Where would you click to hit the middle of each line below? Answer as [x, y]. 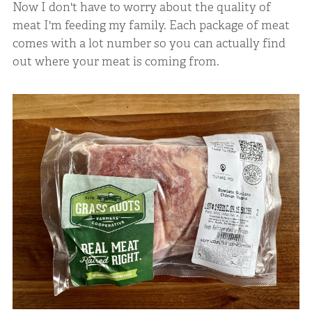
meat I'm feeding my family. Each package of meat [151, 25]
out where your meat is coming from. [116, 62]
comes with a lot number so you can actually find [149, 44]
